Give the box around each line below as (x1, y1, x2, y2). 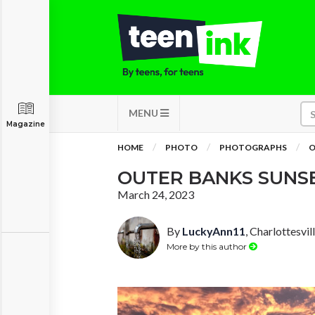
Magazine (6, 120, 45, 129)
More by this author (167, 240, 249, 252)
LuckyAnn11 (182, 224, 245, 238)
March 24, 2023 (117, 188, 194, 201)
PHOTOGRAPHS (219, 142, 287, 153)
